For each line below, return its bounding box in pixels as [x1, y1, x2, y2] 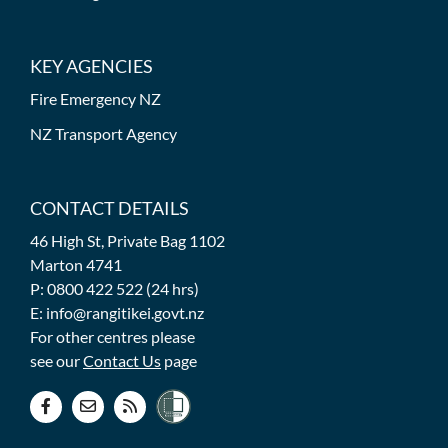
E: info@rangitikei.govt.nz [30, 303, 204, 323]
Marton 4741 [30, 255, 122, 275]
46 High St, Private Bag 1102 [30, 231, 225, 251]
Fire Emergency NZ [30, 89, 161, 109]
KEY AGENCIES [30, 55, 153, 78]
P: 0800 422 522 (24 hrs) [30, 279, 199, 299]
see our [30, 351, 83, 371]
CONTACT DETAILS [30, 197, 189, 220]
